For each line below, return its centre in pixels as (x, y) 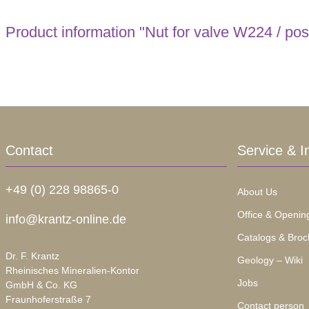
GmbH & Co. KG (41, 285)
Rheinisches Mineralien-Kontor (72, 271)
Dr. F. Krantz (32, 256)
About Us (257, 192)
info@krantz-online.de (66, 220)
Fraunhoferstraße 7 (48, 300)
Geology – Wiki (270, 260)
